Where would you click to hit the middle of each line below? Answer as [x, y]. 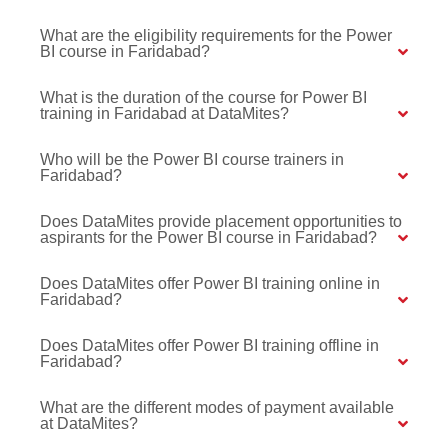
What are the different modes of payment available [217, 408]
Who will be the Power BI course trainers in [192, 160]
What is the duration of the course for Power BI [203, 98]
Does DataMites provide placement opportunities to [221, 222]
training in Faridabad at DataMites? [164, 114]
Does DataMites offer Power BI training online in [210, 284]
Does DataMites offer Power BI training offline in [209, 346]
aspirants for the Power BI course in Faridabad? [208, 238]
